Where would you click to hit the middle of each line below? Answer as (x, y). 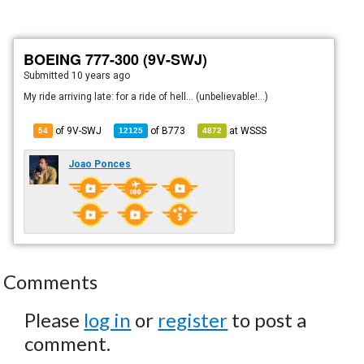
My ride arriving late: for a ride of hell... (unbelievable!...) (146, 96)
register (193, 319)
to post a (267, 319)
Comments (51, 281)
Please (54, 319)
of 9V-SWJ (78, 130)
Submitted (48, 75)
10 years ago (101, 75)
